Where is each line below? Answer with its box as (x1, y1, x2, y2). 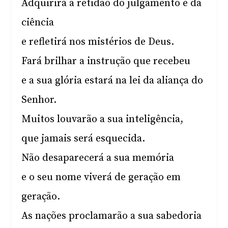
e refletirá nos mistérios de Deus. (21, 36, 175, 48)
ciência (21, 16, 54, 29)
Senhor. (21, 94, 57, 106)
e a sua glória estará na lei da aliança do (21, 74, 204, 87)
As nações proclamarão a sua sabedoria (21, 210, 202, 222)
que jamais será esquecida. (21, 132, 146, 145)
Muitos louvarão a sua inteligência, (21, 113, 184, 126)
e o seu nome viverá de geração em (21, 171, 181, 184)
